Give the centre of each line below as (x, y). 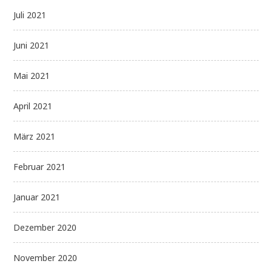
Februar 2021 (40, 167)
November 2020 (46, 258)
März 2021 (35, 137)
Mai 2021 (32, 76)
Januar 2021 (37, 197)
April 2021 (33, 106)
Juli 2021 (30, 15)
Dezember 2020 (45, 228)
